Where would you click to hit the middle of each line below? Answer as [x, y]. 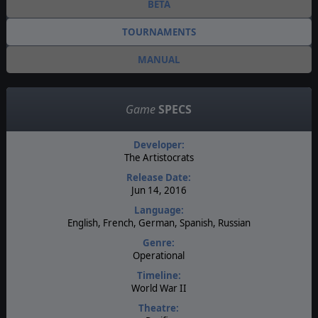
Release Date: [159, 177]
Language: [159, 210]
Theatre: [159, 308]
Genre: [159, 242]
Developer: [159, 144]
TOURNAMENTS [159, 32]
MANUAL [159, 59]
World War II [159, 288]
